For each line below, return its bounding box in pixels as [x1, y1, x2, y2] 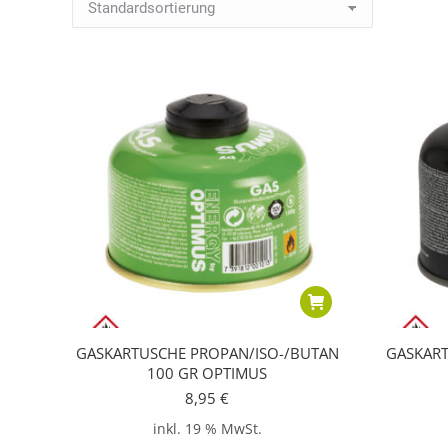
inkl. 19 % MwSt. [152, 420, 262, 439]
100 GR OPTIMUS [147, 363, 267, 383]
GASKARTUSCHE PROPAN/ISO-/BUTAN [75, 343, 339, 363]
